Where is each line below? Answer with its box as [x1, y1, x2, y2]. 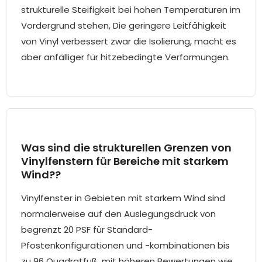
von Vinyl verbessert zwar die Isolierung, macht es [21, 35, 236, 48]
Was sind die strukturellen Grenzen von [21, 140, 232, 156]
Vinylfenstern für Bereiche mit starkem [21, 154, 229, 169]
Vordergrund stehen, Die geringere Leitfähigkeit [21, 19, 226, 32]
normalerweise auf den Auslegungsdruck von [21, 208, 216, 220]
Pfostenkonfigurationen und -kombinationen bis [21, 239, 230, 252]
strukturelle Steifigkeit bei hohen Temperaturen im [21, 4, 240, 16]
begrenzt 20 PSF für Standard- [21, 223, 153, 236]
